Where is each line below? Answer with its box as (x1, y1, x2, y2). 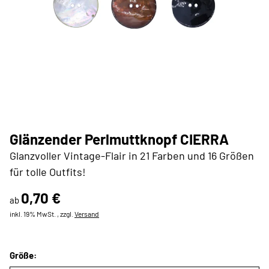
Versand (74, 210, 99, 218)
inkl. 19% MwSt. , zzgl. (10, 210, 74, 218)
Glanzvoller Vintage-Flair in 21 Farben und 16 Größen (10, 149, 254, 162)
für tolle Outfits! (10, 165, 86, 178)
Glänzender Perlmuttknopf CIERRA (10, 130, 229, 148)
